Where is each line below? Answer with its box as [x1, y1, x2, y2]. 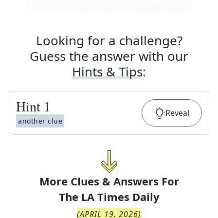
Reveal [165, 108, 189, 118]
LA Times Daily [81, 189, 160, 204]
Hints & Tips [72, 63, 143, 80]
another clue [18, 116, 62, 126]
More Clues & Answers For [39, 174, 179, 188]
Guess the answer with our [30, 47, 188, 65]
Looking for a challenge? [36, 32, 182, 49]
